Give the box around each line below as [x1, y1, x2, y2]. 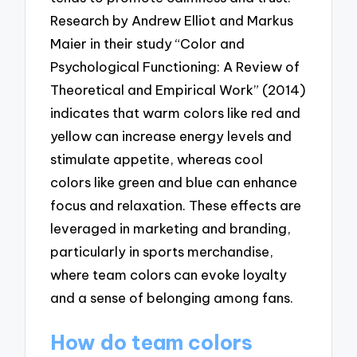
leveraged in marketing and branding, [50, 220, 292, 237]
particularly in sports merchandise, [50, 243, 274, 261]
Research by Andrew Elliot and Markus [50, 12, 294, 29]
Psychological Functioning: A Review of [50, 58, 300, 76]
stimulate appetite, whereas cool [50, 151, 264, 168]
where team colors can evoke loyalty [50, 266, 288, 284]
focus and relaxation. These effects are [50, 197, 302, 214]
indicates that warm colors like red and [50, 104, 301, 122]
